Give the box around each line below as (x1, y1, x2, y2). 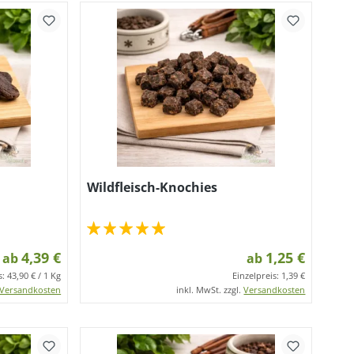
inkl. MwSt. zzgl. (176, 284, 244, 296)
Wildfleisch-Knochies (87, 179, 218, 196)
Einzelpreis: (232, 269, 282, 281)
